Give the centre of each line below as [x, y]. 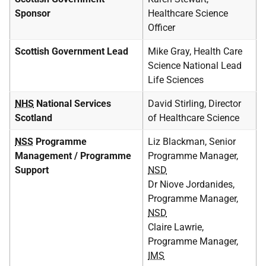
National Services [72, 104]
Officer [161, 28]
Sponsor [33, 13]
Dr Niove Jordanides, [191, 184]
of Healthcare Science [194, 118]
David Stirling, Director [194, 104]
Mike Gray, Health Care [195, 51]
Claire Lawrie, [176, 227]
